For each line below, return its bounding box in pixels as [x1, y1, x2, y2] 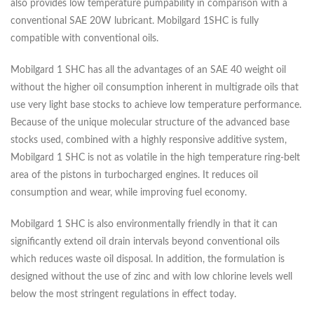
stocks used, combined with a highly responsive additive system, [11, 135, 287, 146]
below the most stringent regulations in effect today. [11, 289, 236, 300]
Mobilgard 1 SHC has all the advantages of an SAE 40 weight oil [11, 65, 286, 76]
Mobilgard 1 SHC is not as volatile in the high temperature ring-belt [11, 153, 300, 163]
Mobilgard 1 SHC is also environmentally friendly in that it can [11, 219, 278, 230]
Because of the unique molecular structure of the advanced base [11, 118, 289, 128]
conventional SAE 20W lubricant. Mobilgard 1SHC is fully [11, 16, 259, 27]
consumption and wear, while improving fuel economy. [11, 188, 247, 198]
